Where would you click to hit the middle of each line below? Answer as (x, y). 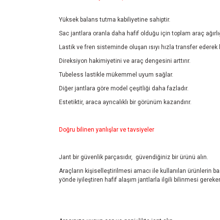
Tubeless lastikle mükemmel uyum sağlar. (116, 75)
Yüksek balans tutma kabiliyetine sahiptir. (115, 20)
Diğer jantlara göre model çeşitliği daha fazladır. (124, 88)
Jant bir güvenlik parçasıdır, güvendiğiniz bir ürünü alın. (134, 157)
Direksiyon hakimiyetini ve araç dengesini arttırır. (125, 61)
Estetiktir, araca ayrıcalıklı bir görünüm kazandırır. (125, 102)
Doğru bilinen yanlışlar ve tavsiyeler (107, 130)
